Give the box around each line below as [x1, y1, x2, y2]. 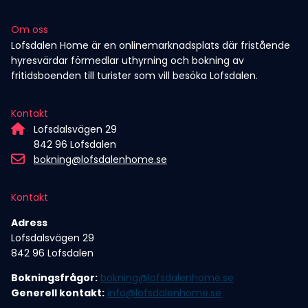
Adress [11, 216, 47, 230]
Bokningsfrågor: [11, 271, 98, 285]
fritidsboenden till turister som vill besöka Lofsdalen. [11, 69, 258, 82]
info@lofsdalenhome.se [107, 286, 221, 300]
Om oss [11, 23, 48, 36]
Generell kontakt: [11, 286, 104, 300]
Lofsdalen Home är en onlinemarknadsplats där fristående [11, 38, 290, 52]
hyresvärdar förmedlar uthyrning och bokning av [11, 54, 244, 67]
